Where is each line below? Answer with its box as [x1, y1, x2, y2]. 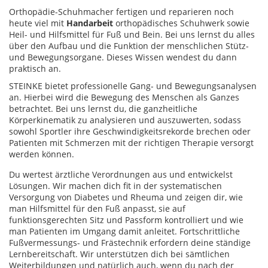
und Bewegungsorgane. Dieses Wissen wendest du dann [9, 51, 237, 63]
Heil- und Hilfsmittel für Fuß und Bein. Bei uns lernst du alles [9, 28, 255, 40]
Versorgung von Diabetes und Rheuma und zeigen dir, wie [9, 191, 243, 203]
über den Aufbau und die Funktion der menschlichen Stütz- [9, 39, 249, 51]
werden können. [9, 148, 74, 160]
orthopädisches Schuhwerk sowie [113, 17, 249, 29]
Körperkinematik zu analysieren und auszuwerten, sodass [9, 114, 241, 126]
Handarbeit [66, 17, 113, 29]
